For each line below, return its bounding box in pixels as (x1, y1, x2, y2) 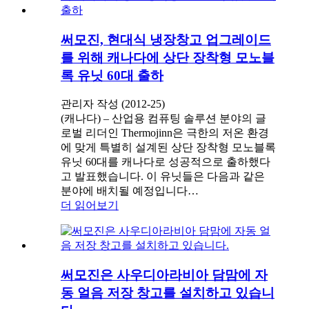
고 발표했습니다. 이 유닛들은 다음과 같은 (61, 170, 265, 183)
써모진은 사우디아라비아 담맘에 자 (61, 268, 268, 283)
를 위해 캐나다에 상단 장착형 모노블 (61, 50, 275, 65)
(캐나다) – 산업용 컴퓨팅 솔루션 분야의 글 (61, 112, 266, 125)
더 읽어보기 (61, 199, 119, 212)
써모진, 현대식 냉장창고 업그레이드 (61, 32, 271, 47)
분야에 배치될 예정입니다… (61, 185, 199, 197)
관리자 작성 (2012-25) (61, 98, 165, 110)
